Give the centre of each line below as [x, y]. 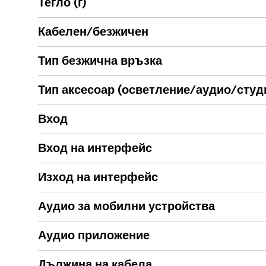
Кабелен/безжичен [93, 32]
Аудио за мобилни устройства [126, 207]
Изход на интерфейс [98, 178]
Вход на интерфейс [95, 149]
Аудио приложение [94, 236]
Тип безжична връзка [100, 61]
